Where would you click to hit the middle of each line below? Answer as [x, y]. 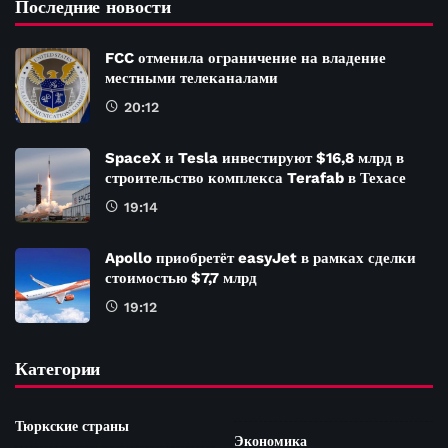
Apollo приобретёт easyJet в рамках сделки [260, 257]
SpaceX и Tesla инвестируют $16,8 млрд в [254, 157]
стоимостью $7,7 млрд [181, 277]
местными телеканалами [191, 77]
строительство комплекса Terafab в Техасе [255, 177]
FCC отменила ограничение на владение [245, 57]
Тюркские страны [72, 425]
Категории [58, 368]
